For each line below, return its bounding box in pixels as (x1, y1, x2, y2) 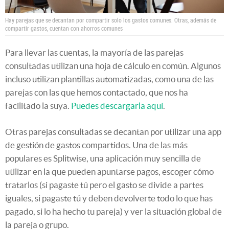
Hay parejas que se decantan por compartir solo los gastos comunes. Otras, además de (5, 16, 216, 25)
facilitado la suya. (5, 101, 71, 111)
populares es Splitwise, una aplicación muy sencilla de (5, 153, 201, 164)
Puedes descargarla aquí (71, 101, 163, 111)
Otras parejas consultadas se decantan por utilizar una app (5, 127, 221, 137)
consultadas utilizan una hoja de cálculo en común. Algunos (5, 61, 221, 71)
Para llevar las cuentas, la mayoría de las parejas (5, 48, 184, 58)
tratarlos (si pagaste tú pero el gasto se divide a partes (5, 180, 203, 190)
